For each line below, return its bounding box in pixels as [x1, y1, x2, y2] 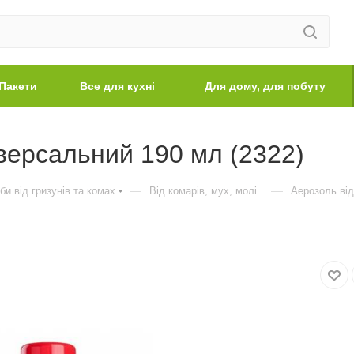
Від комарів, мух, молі [149, 185, 257, 197]
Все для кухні [80, 80, 155, 92]
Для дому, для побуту [205, 80, 326, 92]
